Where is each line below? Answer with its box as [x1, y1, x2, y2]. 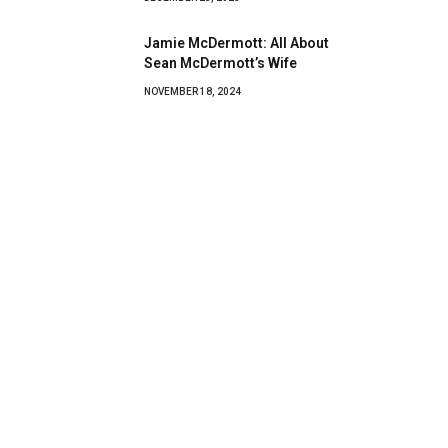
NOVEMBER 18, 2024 [144, 85, 241, 97]
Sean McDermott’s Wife [144, 54, 297, 71]
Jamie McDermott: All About [144, 34, 329, 51]
